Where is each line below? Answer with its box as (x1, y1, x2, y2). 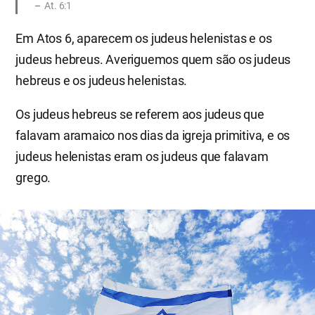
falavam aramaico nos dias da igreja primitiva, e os (15, 128, 290, 143)
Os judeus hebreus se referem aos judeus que (15, 107, 264, 122)
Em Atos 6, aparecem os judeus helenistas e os (15, 31, 272, 46)
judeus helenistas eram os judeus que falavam (15, 149, 269, 164)
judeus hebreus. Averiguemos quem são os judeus (15, 52, 291, 67)
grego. (15, 170, 51, 185)
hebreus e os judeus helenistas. (15, 73, 188, 88)
